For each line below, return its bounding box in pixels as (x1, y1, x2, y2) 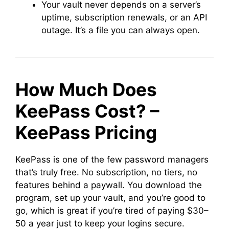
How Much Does (15, 78, 157, 100)
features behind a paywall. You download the (15, 179, 202, 190)
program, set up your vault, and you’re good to (15, 192, 205, 203)
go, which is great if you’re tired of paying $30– (15, 205, 209, 216)
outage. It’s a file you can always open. (41, 25, 200, 35)
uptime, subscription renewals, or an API (41, 12, 207, 22)
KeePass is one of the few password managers (15, 154, 209, 165)
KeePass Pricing (15, 121, 157, 143)
